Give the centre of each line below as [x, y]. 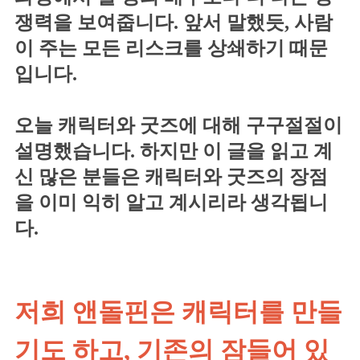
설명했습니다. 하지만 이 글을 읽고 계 [174, 151]
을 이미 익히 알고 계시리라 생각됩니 [171, 202]
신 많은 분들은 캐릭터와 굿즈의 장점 [171, 176]
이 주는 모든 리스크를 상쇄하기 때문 [171, 48]
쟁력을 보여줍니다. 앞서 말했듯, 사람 [174, 22]
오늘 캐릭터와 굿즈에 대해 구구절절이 [178, 125]
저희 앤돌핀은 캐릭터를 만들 [178, 311]
